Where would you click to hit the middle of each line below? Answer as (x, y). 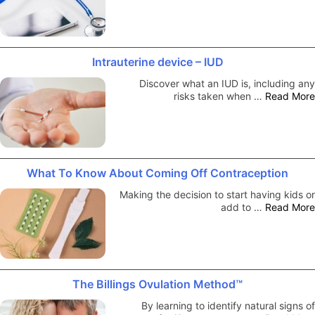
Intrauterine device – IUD (157, 62)
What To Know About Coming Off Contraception (157, 173)
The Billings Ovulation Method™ (157, 284)
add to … (243, 207)
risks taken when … (219, 96)
